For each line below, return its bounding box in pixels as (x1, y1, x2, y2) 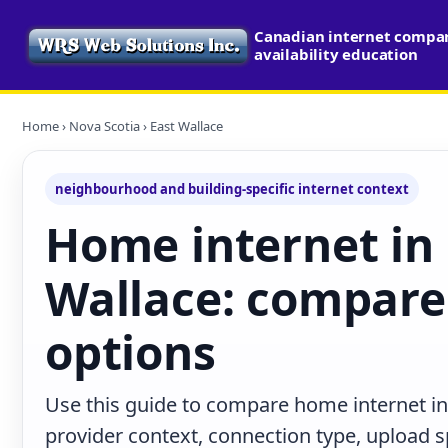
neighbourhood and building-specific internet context (55, 180, 409, 198)
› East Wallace (140, 117, 223, 135)
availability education (254, 44, 418, 64)
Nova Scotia (69, 117, 140, 135)
